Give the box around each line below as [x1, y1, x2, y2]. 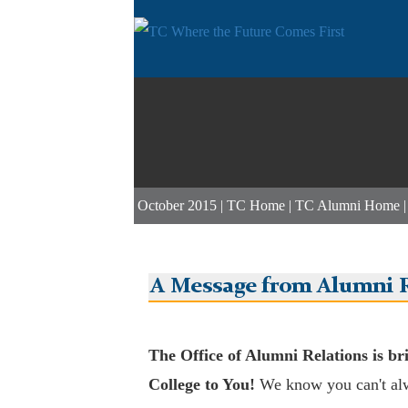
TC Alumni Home [295, 198, 400, 214]
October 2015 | [138, 198, 227, 214]
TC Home [227, 198, 285, 214]
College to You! [148, 375, 260, 394]
